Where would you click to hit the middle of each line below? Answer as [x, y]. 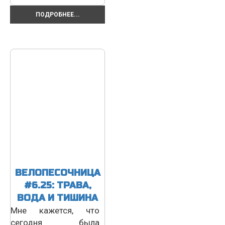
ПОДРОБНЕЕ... [58, 14]
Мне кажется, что [55, 210]
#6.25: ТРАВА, [58, 185]
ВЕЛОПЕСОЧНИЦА [58, 173]
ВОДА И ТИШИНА [58, 198]
